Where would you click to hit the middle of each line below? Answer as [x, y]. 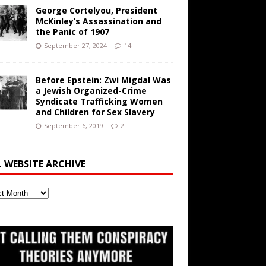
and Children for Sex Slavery [95, 112]
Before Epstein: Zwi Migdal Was [103, 80]
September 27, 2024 [75, 46]
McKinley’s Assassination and [98, 21]
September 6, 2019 [73, 126]
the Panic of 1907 [72, 32]
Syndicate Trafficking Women [99, 102]
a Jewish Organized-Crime [91, 91]
